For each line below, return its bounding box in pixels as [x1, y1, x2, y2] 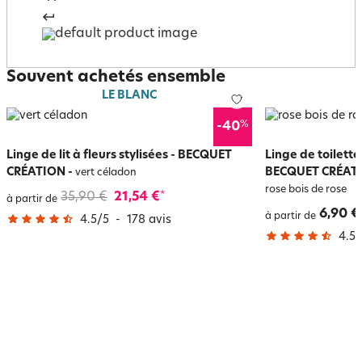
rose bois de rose [265, 184, 347, 195]
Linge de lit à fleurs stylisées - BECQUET [6, 149, 232, 162]
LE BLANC [102, 89, 157, 102]
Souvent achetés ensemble [6, 69, 225, 86]
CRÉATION [6, 166, 65, 179]
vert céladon [73, 167, 137, 178]
